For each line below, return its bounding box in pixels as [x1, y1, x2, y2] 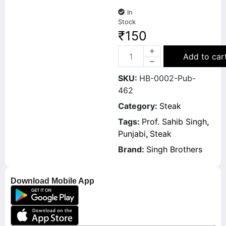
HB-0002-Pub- [139, 73, 196, 83]
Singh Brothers [146, 144, 202, 154]
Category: [118, 101, 159, 111]
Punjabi [118, 129, 146, 139]
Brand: [118, 144, 146, 154]
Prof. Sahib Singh [142, 117, 207, 127]
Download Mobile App [11, 177, 94, 185]
